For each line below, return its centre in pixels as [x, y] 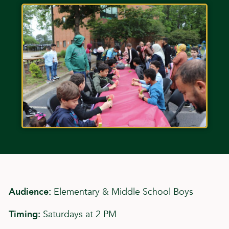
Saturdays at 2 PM [78, 215]
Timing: [25, 215]
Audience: [30, 192]
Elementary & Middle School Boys [122, 192]
